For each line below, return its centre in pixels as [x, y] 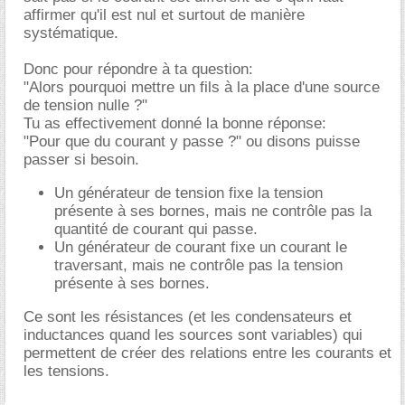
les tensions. [66, 371]
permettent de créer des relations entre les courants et [207, 353]
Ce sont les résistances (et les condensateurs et [188, 316]
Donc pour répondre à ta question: [138, 69]
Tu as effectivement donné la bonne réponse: [175, 123]
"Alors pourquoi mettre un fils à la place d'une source [202, 87]
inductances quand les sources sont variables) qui [193, 334]
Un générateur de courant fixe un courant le [201, 247]
